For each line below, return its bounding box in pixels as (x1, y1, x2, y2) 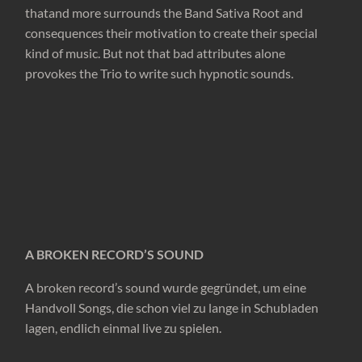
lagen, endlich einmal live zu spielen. (25, 320, 222, 336)
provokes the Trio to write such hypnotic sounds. (25, 65, 294, 82)
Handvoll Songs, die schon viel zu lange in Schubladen (25, 300, 319, 316)
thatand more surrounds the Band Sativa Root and (25, 5, 304, 21)
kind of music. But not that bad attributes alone (25, 45, 286, 61)
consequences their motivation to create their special (25, 25, 318, 41)
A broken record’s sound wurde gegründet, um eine (25, 280, 307, 296)
